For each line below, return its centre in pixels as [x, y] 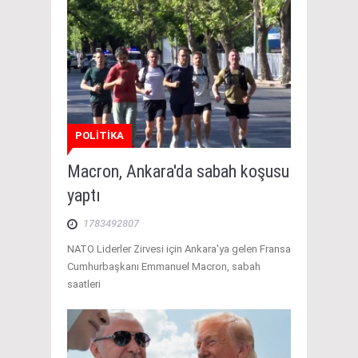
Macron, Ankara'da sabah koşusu [178, 172]
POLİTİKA [99, 136]
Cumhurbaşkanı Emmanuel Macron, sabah [164, 267]
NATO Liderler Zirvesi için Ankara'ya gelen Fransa [179, 249]
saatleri [84, 284]
